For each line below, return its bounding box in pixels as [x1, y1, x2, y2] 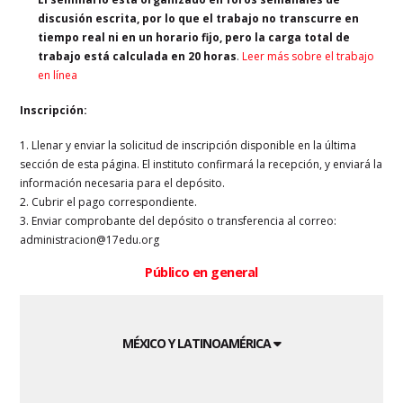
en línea [38, 67, 78, 83]
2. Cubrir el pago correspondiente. [20, 193, 198, 210]
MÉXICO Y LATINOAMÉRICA [121, 335, 273, 352]
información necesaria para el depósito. [20, 175, 226, 191]
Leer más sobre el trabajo [242, 48, 375, 64]
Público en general [145, 263, 258, 281]
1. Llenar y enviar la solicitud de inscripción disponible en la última [20, 137, 357, 153]
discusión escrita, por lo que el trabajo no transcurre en [38, 10, 360, 26]
